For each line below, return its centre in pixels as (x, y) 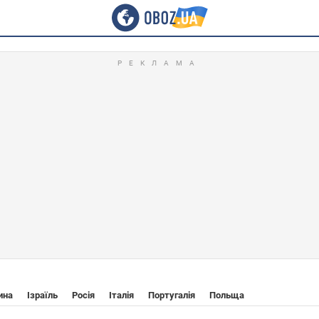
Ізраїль (42, 295)
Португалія (172, 295)
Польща (227, 295)
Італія (121, 295)
